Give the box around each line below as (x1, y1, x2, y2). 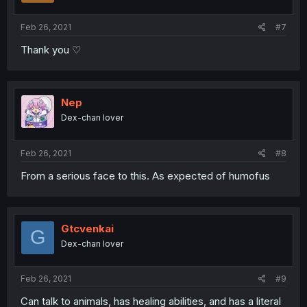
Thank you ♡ (21, 43, 81, 57)
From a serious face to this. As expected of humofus (21, 169, 270, 182)
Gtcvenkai (61, 221, 114, 235)
